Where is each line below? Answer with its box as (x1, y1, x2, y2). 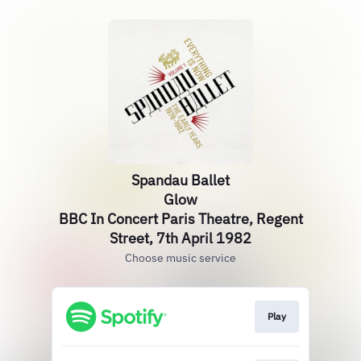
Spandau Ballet (131, 171, 230, 189)
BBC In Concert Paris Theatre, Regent (58, 210, 303, 228)
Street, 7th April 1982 (110, 229, 251, 247)
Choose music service (125, 251, 236, 265)
